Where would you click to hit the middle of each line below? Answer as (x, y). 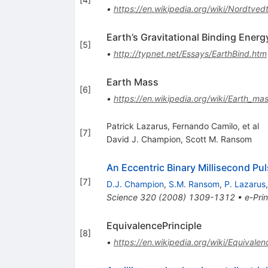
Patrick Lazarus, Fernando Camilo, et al (182, 126)
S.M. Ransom (194, 184)
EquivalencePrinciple (154, 225)
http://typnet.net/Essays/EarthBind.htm (190, 53)
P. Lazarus (245, 184)
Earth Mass (132, 82)
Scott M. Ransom (218, 139)
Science (122, 197)
